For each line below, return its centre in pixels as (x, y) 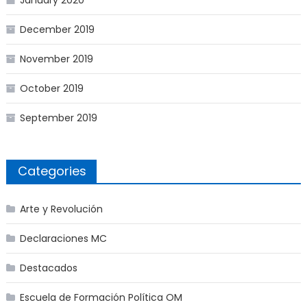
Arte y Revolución (61, 209)
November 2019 (56, 59)
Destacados (48, 268)
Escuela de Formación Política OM (101, 298)
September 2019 (58, 118)
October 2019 (51, 89)
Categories (52, 171)
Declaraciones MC (63, 239)
